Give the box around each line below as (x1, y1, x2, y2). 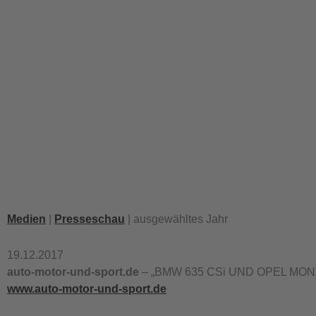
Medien (7, 213, 46, 225)
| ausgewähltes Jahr (125, 213, 228, 225)
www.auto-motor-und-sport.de (7, 283, 166, 295)
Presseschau (54, 213, 125, 225)
